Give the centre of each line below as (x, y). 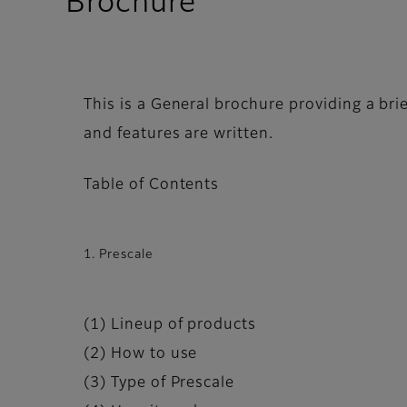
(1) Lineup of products (170, 326)
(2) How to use (141, 355)
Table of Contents (152, 186)
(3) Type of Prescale (159, 384)
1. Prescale (119, 255)
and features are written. (179, 135)
